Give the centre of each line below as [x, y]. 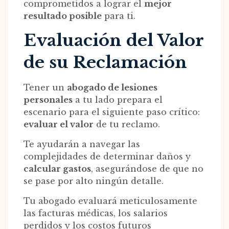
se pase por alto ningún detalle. [94, 181]
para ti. [119, 16]
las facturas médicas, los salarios [96, 213]
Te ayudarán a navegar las [82, 144]
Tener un [45, 88]
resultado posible [63, 16]
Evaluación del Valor [113, 41]
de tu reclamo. [127, 124]
